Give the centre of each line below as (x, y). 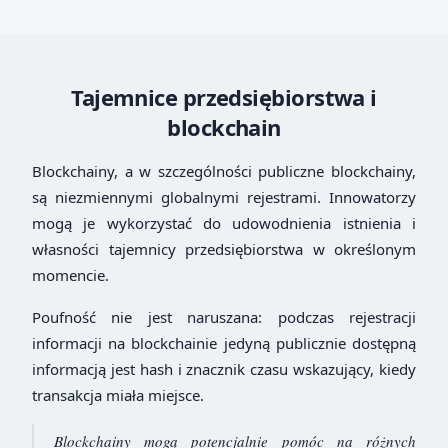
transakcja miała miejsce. (118, 395)
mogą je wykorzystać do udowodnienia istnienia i (224, 223)
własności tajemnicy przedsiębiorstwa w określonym (224, 249)
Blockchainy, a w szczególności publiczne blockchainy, (224, 171)
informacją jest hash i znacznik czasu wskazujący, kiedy (224, 369)
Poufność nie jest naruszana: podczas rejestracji (224, 317)
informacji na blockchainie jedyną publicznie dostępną (224, 343)
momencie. (70, 275)
